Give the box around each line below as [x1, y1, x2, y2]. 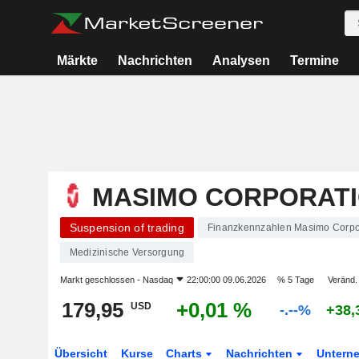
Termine [289, 54, 339, 67]
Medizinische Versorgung [69, 247, 185, 258]
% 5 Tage [276, 275, 314, 284]
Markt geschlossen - [59, 275, 143, 284]
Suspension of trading [69, 221, 184, 234]
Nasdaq [142, 275, 173, 284]
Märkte [57, 54, 99, 67]
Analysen [212, 54, 270, 67]
